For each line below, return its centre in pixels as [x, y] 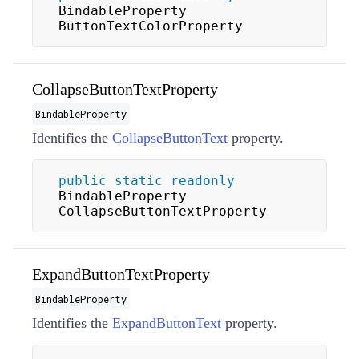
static [139, 180]
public [83, 180]
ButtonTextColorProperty [151, 26]
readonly [203, 180]
